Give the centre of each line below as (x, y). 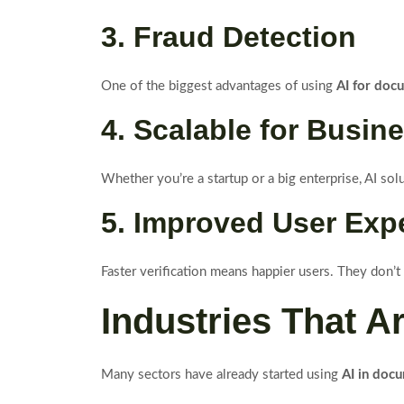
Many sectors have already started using (221, 374)
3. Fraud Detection (229, 37)
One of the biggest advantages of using (219, 86)
